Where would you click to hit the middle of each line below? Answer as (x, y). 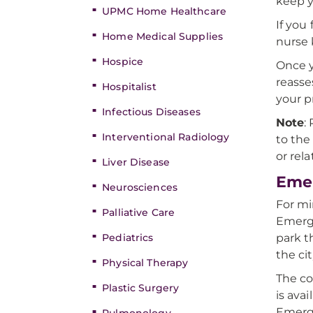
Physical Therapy (145, 263)
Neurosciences (140, 187)
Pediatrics (128, 238)
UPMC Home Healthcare (164, 11)
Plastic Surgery (141, 288)
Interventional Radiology (166, 137)
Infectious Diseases (151, 112)
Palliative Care (139, 212)
